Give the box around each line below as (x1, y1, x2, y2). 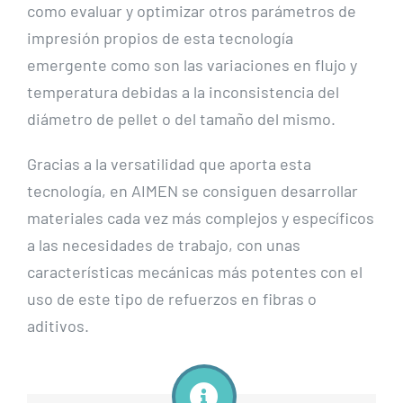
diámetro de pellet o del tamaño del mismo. (27, 108, 336, 129)
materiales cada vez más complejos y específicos (27, 207, 374, 228)
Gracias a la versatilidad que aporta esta (27, 153, 311, 174)
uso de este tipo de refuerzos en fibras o (27, 288, 317, 309)
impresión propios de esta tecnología (27, 27, 293, 48)
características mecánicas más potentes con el (27, 261, 363, 282)
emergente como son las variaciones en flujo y (27, 54, 357, 75)
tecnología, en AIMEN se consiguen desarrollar (27, 180, 358, 201)
